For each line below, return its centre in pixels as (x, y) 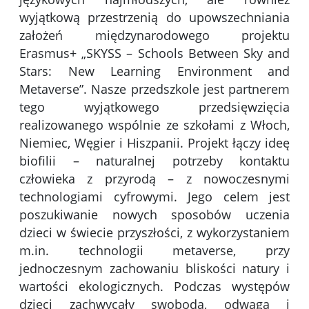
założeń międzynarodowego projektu (154, 35)
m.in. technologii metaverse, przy (154, 250)
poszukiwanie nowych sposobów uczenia (154, 214)
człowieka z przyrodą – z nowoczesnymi (154, 178)
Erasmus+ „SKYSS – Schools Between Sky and (154, 53)
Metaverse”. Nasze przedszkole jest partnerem (154, 89)
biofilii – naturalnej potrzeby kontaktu (154, 160)
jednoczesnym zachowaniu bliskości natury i (154, 268)
